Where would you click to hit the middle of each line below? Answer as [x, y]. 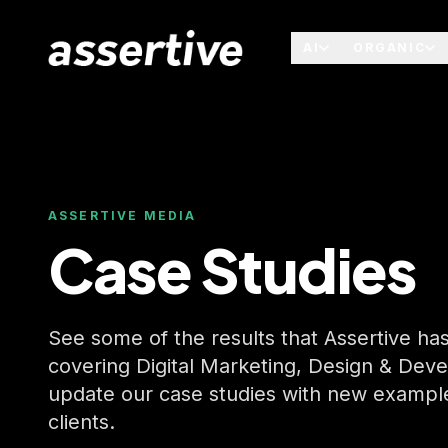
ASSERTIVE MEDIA [122, 215]
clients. [81, 422]
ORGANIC [389, 47]
